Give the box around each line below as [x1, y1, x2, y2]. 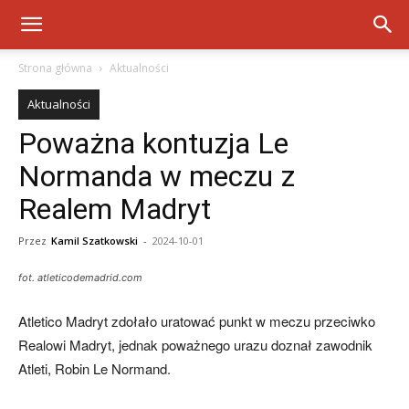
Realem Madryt [18, 192, 211, 226]
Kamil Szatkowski [51, 234, 138, 247]
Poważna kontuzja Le [18, 126, 288, 161]
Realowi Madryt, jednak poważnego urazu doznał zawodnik [18, 335, 372, 354]
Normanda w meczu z [18, 159, 295, 194]
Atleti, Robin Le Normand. [18, 359, 171, 378]
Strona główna [18, 60, 92, 76]
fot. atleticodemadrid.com [18, 271, 142, 284]
